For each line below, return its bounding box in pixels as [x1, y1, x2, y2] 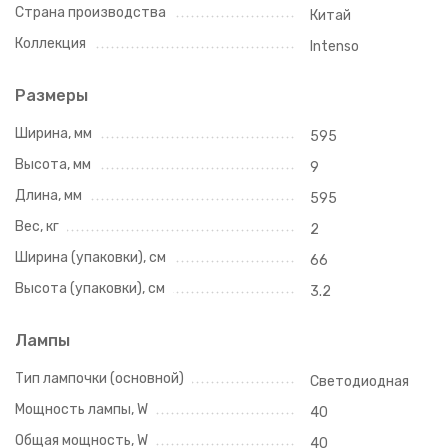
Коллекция [15, 34, 86, 52]
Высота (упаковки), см [15, 279, 165, 297]
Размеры [15, 85, 88, 105]
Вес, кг [15, 217, 59, 235]
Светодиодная [309, 372, 409, 390]
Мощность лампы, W [15, 400, 148, 418]
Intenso [309, 37, 359, 55]
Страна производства [15, 3, 166, 21]
